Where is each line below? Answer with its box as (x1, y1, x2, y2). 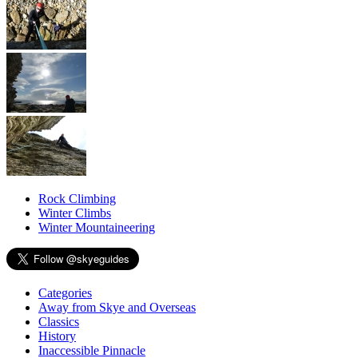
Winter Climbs (38, 205, 111, 220)
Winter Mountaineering (38, 220, 155, 234)
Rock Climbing (38, 191, 116, 205)
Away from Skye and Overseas (38, 300, 196, 314)
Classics (38, 314, 79, 328)
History (38, 328, 76, 343)
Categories (38, 285, 92, 300)
